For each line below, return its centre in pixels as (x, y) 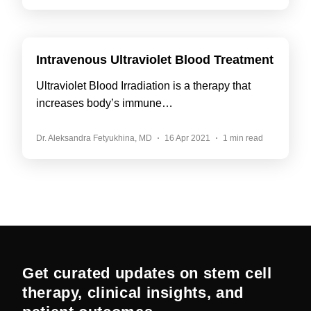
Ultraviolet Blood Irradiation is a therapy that (143, 86)
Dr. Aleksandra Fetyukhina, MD (94, 138)
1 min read (243, 138)
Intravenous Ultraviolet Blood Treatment (155, 60)
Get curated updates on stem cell (147, 273)
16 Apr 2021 (187, 138)
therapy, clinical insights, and (133, 293)
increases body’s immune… (104, 103)
